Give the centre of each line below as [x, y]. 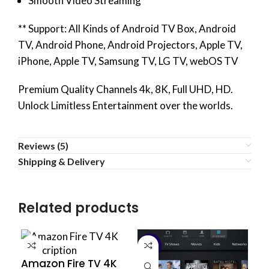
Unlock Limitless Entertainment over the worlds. [125, 105]
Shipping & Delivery [62, 161]
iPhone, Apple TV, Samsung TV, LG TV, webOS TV [128, 61]
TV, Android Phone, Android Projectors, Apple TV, [130, 44]
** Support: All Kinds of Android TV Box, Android [127, 28]
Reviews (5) [43, 145]
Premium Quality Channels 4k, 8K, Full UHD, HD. [125, 89]
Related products [78, 208]
